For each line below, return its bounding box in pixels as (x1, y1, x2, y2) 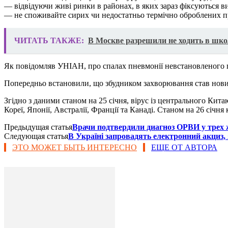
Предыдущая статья (4, 122, 72, 131)
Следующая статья (4, 131, 68, 140)
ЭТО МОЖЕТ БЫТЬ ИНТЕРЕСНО (12, 142, 137, 152)
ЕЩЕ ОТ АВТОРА (151, 142, 217, 152)
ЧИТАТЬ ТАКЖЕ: (14, 36, 84, 45)
